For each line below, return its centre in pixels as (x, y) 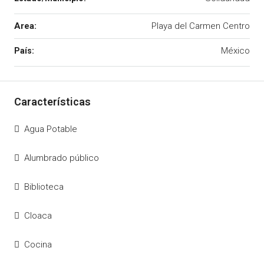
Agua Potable (51, 129)
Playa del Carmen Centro (201, 26)
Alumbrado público (62, 158)
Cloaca (38, 216)
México (235, 51)
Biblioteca (44, 187)
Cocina (38, 245)
